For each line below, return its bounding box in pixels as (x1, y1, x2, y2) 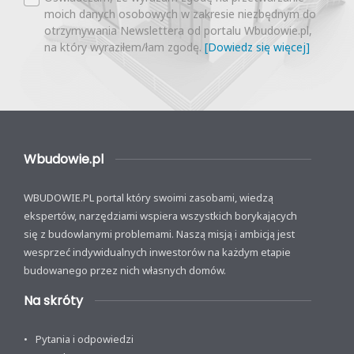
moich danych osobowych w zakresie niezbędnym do (44, 6, 316, 22)
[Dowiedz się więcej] (205, 40, 310, 55)
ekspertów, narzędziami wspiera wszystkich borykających (24, 209, 297, 224)
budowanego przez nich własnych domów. (24, 263, 226, 278)
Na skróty (24, 292, 83, 311)
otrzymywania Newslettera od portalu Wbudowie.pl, (44, 23, 312, 39)
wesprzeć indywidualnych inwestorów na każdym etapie (24, 245, 291, 260)
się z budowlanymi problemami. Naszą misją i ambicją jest (24, 227, 295, 242)
